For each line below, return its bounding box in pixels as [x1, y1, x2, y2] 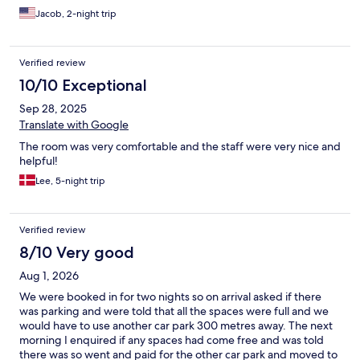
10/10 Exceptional [19, 76, 147, 96]
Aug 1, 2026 [19, 268, 79, 284]
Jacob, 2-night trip [35, 7, 117, 21]
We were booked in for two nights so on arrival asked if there [19, 289, 321, 305]
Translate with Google [19, 117, 129, 133]
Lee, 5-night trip [35, 174, 105, 188]
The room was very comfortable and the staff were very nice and [19, 139, 341, 154]
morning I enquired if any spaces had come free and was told [19, 333, 324, 348]
